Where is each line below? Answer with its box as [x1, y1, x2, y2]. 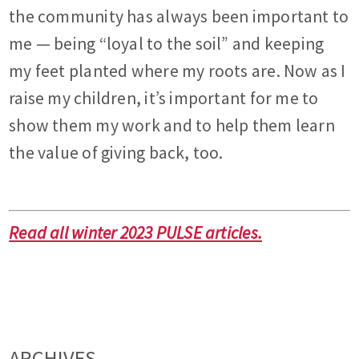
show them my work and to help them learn [9, 115, 335, 137]
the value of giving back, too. [9, 142, 224, 164]
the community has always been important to [9, 6, 349, 28]
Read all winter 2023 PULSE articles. [9, 222, 262, 244]
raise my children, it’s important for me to [9, 87, 319, 110]
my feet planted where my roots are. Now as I [9, 60, 346, 83]
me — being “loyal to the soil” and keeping [9, 33, 325, 55]
